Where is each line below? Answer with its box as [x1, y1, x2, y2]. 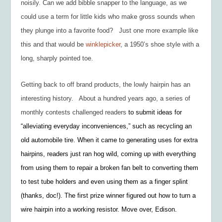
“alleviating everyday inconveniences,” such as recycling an [21, 122, 192, 130]
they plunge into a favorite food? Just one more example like [21, 26, 199, 34]
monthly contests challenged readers [21, 109, 129, 116]
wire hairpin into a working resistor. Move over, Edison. [21, 206, 177, 214]
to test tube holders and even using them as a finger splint [21, 178, 188, 186]
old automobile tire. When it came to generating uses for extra [21, 136, 198, 144]
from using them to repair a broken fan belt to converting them [21, 164, 199, 172]
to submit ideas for [128, 109, 182, 116]
